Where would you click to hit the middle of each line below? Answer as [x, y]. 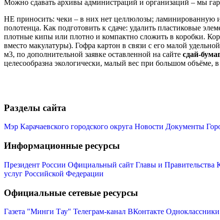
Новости [149, 127]
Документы [185, 127]
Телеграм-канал [99, 212]
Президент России [36, 165]
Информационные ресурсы [62, 146]
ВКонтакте [146, 212]
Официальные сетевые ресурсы [71, 192]
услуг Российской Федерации [54, 173]
